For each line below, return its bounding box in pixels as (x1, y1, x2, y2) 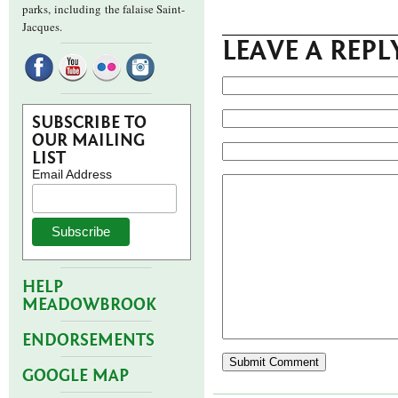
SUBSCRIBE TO (32, 113, 147, 132)
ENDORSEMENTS (22, 330, 155, 351)
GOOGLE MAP (22, 365, 129, 386)
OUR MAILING (32, 131, 145, 150)
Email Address (32, 167, 112, 181)
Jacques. (22, 19, 62, 35)
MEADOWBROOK (22, 294, 156, 315)
